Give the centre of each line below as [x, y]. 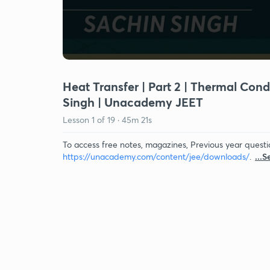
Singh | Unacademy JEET [133, 102]
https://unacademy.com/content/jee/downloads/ [156, 156]
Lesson [77, 120]
